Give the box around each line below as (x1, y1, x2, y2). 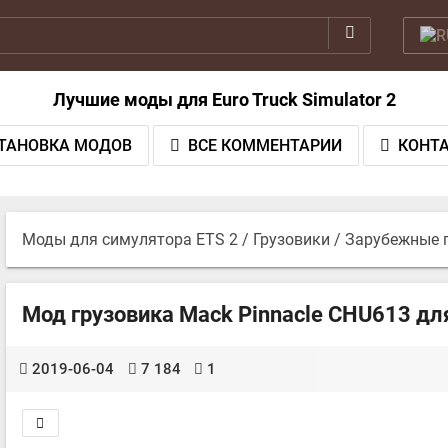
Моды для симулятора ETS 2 (22, 229, 238, 249)
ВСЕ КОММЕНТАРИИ (187, 136, 342, 156)
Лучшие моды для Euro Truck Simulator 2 (52, 89, 396, 110)
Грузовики (253, 229, 330, 249)
